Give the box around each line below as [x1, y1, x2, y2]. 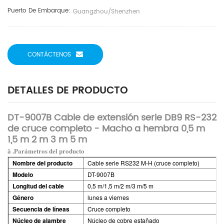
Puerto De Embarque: [7, 6, 70, 15]
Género [12, 193, 33, 202]
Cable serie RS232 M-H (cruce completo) [87, 158, 199, 167]
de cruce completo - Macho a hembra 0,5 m [7, 121, 205, 136]
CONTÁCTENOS [27, 50, 71, 59]
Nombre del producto [12, 158, 72, 167]
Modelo [12, 170, 33, 179]
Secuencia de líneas [12, 204, 69, 213]
